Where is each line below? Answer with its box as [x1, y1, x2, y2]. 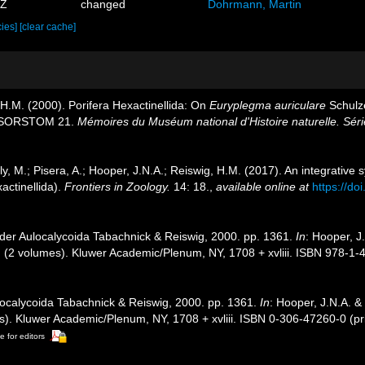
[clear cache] [20, 21, 77, 33]
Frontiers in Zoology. [64, 180, 170, 193]
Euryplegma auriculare [209, 99, 326, 112]
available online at [216, 180, 309, 193]
